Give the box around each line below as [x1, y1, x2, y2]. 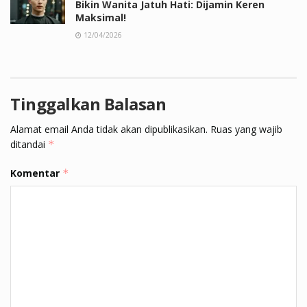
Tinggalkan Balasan [10, 92, 167, 115]
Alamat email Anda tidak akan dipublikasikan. [10, 122, 208, 136]
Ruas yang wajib [210, 122, 282, 136]
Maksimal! [75, 10, 126, 24]
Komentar [10, 166, 62, 180]
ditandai [10, 137, 48, 151]
